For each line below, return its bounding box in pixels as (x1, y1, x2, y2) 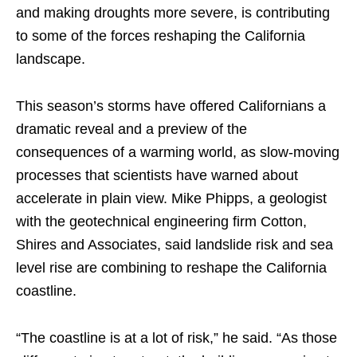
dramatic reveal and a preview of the (16, 121, 247, 138)
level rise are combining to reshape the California (16, 260, 327, 277)
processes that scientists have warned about (16, 167, 298, 184)
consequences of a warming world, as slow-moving (16, 144, 339, 161)
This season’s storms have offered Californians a (16, 98, 326, 115)
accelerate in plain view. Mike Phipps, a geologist (16, 190, 327, 207)
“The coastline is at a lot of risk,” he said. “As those (16, 330, 337, 347)
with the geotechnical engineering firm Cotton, (16, 214, 307, 230)
